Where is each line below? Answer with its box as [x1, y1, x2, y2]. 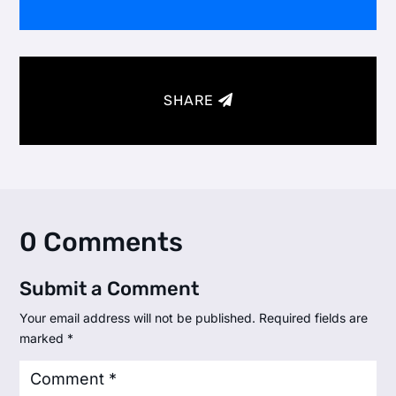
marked [19, 331, 68, 346]
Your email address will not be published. [19, 310, 256, 326]
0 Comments [19, 226, 184, 259]
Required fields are [259, 310, 369, 326]
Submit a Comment [19, 277, 200, 301]
